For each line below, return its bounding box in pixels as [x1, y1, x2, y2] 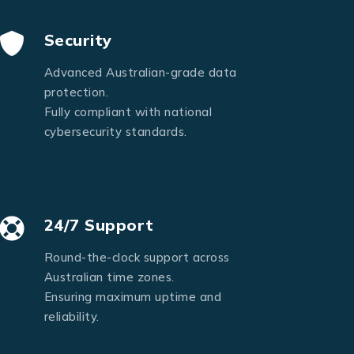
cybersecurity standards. [43, 124, 187, 140]
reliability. [43, 309, 100, 325]
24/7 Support [43, 215, 154, 235]
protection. [43, 85, 108, 100]
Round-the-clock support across [43, 250, 230, 265]
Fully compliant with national [43, 104, 212, 120]
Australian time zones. [43, 269, 175, 285]
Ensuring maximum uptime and [43, 289, 221, 305]
